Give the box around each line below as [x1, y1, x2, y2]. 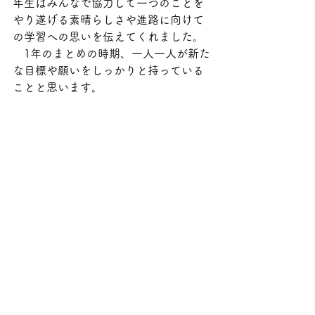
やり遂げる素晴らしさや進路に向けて [13, 14, 204, 25]
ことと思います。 [13, 82, 103, 93]
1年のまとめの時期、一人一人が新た [13, 48, 210, 59]
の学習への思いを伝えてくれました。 [13, 31, 204, 42]
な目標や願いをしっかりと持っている [13, 65, 204, 76]
